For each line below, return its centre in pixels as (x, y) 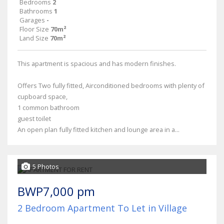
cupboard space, (42, 96)
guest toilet (34, 118)
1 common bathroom (48, 107)
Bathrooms (36, 11)
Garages (32, 20)
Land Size (34, 38)
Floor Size (34, 29)
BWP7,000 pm (56, 191)
